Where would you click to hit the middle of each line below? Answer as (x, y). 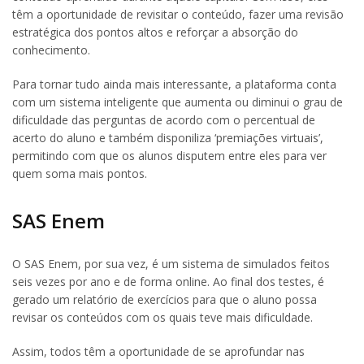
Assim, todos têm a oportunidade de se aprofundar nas (158, 351)
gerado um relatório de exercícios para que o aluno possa (165, 299)
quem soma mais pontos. (80, 173)
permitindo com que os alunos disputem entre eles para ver (169, 155)
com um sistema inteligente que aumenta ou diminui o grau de (178, 102)
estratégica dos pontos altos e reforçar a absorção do (155, 32)
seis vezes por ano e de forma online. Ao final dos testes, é (168, 281)
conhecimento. (51, 50)
